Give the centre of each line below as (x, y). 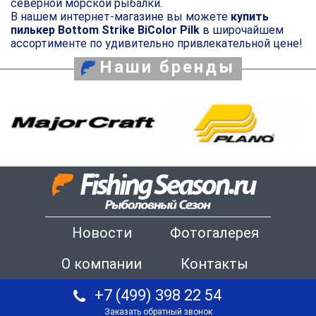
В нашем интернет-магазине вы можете (121, 16)
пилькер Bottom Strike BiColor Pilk (105, 30)
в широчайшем (242, 30)
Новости (102, 233)
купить (250, 16)
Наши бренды (167, 67)
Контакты (214, 264)
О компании (102, 264)
